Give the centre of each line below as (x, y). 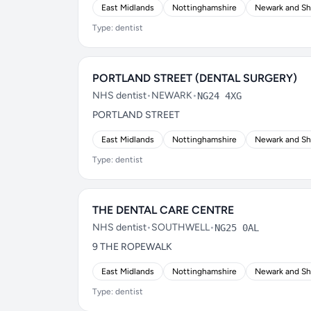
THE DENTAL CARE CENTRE (163, 210)
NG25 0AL (237, 228)
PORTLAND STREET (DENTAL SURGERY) (195, 78)
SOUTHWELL (180, 227)
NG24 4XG (219, 96)
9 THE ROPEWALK (132, 247)
